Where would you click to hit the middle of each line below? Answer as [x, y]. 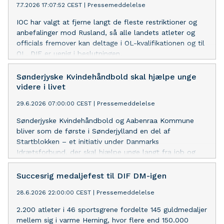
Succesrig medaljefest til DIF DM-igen [91, 175]
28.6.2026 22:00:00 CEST [54, 192]
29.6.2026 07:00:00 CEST [54, 103]
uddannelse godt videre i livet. [67, 162]
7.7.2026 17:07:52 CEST [49, 5]
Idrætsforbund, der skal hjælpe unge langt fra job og [106, 152]
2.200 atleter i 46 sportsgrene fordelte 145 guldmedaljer [112, 209]
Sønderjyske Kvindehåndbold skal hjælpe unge [106, 76]
